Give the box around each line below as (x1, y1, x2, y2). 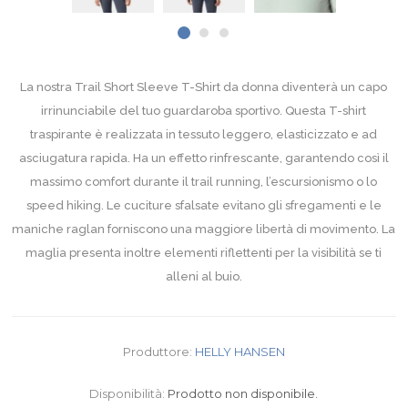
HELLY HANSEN (194, 344, 285, 360)
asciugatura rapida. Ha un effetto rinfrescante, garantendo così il (18, 151, 389, 166)
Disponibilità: (89, 386, 166, 402)
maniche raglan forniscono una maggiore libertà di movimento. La (12, 222, 396, 237)
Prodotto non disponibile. (168, 386, 319, 402)
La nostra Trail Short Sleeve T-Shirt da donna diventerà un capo (20, 80, 388, 95)
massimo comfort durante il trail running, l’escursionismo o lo (30, 175, 378, 189)
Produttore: (122, 344, 192, 360)
